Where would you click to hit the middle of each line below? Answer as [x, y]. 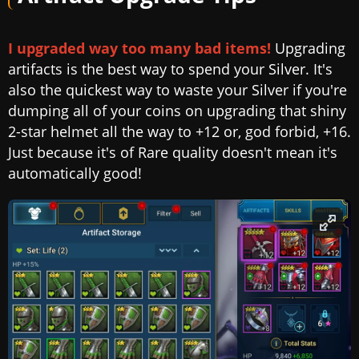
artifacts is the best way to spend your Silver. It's [170, 69]
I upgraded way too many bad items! [139, 48]
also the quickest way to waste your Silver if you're [177, 89]
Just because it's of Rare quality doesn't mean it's [173, 152]
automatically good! [75, 173]
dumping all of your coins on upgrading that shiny [177, 110]
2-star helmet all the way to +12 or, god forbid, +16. [179, 131]
